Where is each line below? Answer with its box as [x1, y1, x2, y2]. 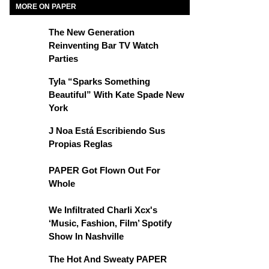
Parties [49, 53, 78, 64]
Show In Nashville [49, 231, 124, 241]
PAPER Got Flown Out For [49, 165, 160, 175]
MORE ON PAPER [16, 2, 76, 11]
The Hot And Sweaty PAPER [49, 254, 167, 264]
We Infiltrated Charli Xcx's [49, 205, 157, 215]
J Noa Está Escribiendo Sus [49, 125, 165, 136]
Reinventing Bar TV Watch [49, 40, 159, 50]
